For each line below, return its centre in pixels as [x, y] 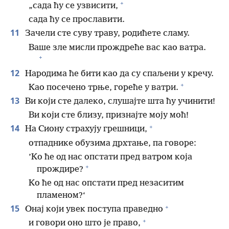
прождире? [60, 169]
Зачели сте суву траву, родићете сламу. [106, 34]
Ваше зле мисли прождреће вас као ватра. [117, 48]
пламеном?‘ [61, 196]
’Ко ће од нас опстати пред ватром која [110, 157]
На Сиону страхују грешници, [85, 129]
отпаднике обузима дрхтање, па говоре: [112, 143]
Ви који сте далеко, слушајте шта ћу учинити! [119, 102]
